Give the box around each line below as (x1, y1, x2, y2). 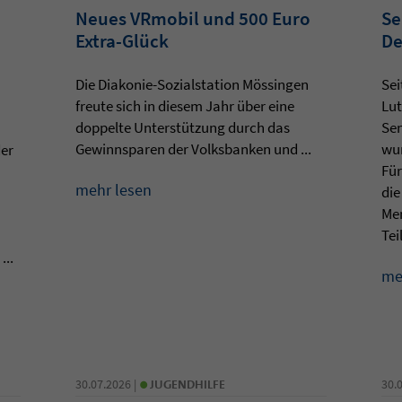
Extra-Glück (74, 28, 169, 53)
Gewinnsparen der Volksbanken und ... (74, 138, 311, 159)
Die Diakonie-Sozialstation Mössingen (74, 74, 309, 94)
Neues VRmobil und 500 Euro (74, 5, 310, 31)
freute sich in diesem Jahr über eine (74, 95, 294, 116)
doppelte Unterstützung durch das (74, 117, 290, 137)
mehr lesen (74, 179, 152, 200)
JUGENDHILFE (149, 375, 225, 392)
